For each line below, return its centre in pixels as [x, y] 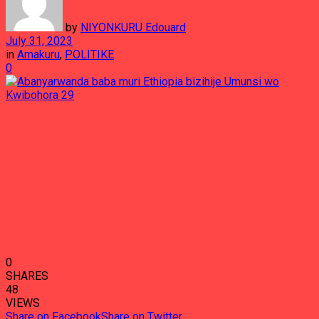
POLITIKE [89, 54]
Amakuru [38, 54]
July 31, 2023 [39, 41]
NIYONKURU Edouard [133, 27]
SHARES [27, 276]
